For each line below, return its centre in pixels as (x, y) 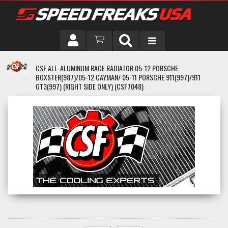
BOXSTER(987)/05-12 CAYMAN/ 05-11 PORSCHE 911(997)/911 (118, 77)
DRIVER (23, 62)
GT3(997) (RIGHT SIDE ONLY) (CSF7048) (90, 86)
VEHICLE (24, 85)
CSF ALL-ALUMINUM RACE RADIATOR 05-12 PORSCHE (107, 68)
